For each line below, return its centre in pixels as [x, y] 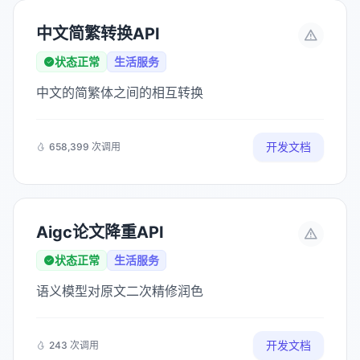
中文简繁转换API [98, 34]
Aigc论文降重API [100, 232]
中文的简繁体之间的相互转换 [120, 92]
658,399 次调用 [85, 147]
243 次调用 [74, 345]
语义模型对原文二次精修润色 [120, 291]
